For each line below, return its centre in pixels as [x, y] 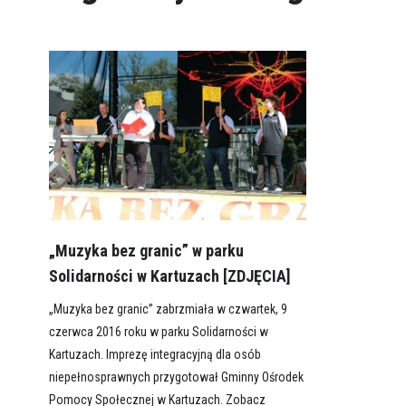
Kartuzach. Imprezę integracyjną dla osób [155, 355]
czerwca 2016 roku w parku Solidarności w [158, 332]
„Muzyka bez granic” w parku [146, 251]
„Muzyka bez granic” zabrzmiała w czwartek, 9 [168, 309]
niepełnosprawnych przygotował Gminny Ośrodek [176, 377]
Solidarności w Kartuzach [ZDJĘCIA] [169, 276]
